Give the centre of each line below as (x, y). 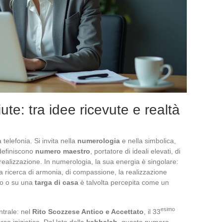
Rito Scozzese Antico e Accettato (88, 211)
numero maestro (63, 151)
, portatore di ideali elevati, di (135, 151)
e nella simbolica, (148, 140)
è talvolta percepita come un (124, 182)
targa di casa (56, 182)
